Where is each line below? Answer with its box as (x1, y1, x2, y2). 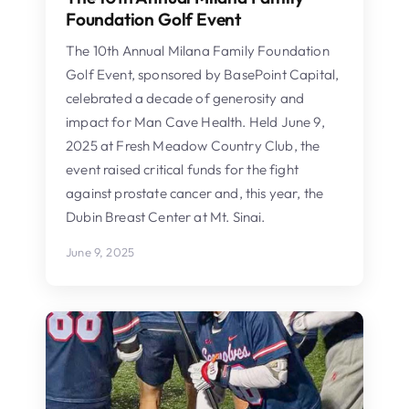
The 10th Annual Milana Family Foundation (66, 41, 330, 59)
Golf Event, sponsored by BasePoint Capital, (66, 65, 340, 83)
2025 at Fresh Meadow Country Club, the (66, 136, 320, 154)
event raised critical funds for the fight (66, 160, 299, 178)
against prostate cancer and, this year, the (66, 184, 324, 202)
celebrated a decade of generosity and (66, 89, 305, 107)
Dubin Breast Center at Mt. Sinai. (66, 207, 266, 225)
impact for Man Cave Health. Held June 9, (66, 112, 325, 131)
